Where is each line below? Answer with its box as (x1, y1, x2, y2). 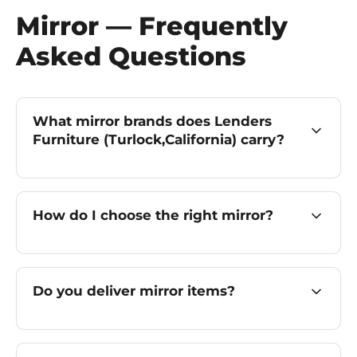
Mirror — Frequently (16, 10, 288, 41)
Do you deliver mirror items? (33, 283, 235, 299)
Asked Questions (16, 41, 246, 72)
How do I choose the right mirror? (33, 207, 273, 223)
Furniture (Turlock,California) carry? (241, 131, 284, 147)
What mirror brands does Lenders (33, 113, 272, 129)
